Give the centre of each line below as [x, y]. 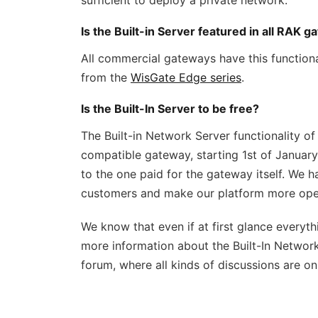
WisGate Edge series [186, 77]
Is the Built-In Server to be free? [170, 109]
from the [106, 77]
